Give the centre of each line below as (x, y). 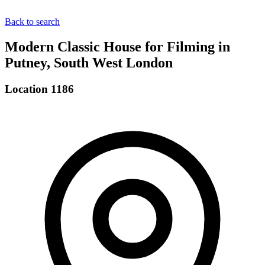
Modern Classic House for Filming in (117, 46)
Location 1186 (39, 89)
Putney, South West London (89, 62)
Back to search (32, 22)
